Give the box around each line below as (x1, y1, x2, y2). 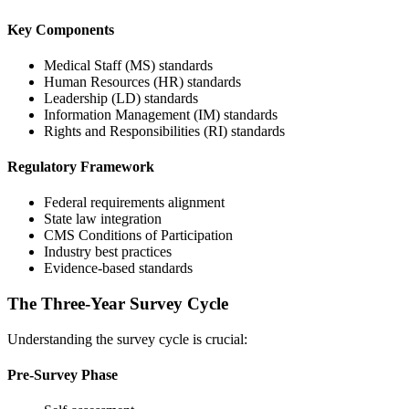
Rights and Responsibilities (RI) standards (44, 122, 285, 139)
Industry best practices (44, 244, 172, 260)
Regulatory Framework (7, 159, 154, 175)
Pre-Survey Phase (7, 367, 118, 383)
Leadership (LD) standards (44, 89, 198, 106)
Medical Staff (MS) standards (44, 57, 213, 73)
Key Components (7, 21, 114, 37)
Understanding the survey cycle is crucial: (7, 330, 247, 347)
